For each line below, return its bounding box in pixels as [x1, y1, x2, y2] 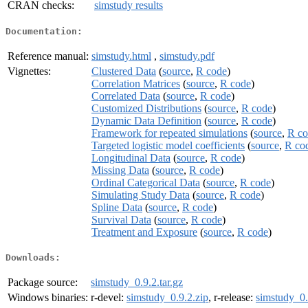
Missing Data [91, 164, 149, 176]
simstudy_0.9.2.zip [126, 291, 208, 304]
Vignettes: [8, 65, 51, 77]
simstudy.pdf [159, 49, 214, 62]
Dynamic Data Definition [91, 114, 201, 126]
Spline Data [91, 201, 142, 213]
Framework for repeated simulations [91, 126, 247, 139]
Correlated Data [91, 89, 160, 102]
